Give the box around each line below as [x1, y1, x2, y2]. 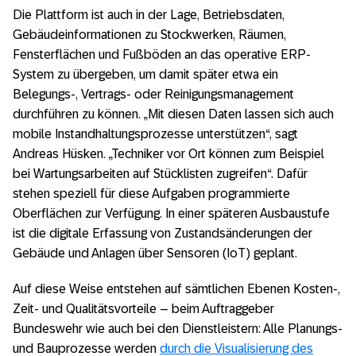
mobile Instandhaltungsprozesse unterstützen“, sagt [13, 126, 298, 141]
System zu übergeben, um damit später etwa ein [13, 67, 278, 81]
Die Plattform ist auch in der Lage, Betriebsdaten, [13, 7, 284, 21]
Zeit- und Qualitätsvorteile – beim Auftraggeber [13, 301, 274, 315]
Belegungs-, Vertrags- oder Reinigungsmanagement [13, 87, 294, 101]
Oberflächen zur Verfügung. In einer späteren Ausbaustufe [13, 206, 330, 220]
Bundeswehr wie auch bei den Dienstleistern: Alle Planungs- [13, 321, 342, 335]
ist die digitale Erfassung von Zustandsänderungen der [13, 226, 312, 240]
